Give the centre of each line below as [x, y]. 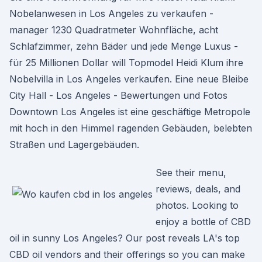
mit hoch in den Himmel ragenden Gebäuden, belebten [131, 128]
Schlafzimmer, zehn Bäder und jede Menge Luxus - [124, 46]
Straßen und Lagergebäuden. [74, 144]
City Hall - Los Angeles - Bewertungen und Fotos [118, 95]
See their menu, [191, 173]
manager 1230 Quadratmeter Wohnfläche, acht [114, 30]
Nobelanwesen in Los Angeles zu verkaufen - [111, 13]
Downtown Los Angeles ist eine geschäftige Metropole [130, 112]
